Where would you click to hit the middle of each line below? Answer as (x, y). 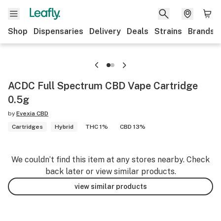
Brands (201, 31)
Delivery (105, 31)
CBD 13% (133, 127)
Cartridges (27, 127)
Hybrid (64, 127)
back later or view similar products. (110, 171)
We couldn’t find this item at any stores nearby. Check (110, 160)
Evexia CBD (32, 113)
